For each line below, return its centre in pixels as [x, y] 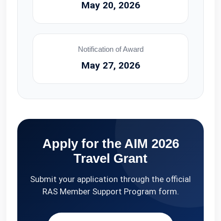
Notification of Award [110, 49]
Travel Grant [110, 158]
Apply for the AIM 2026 [110, 144]
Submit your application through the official [110, 179]
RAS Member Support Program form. [110, 191]
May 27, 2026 [110, 65]
